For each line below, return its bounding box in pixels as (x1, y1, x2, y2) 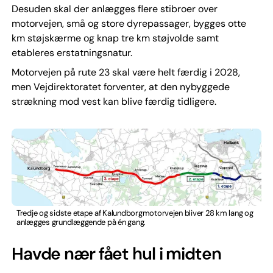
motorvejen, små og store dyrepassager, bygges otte (11, 17, 246, 30)
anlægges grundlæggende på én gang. (16, 217, 146, 228)
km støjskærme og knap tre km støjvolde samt (11, 32, 219, 45)
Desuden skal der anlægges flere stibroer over (11, 2, 218, 16)
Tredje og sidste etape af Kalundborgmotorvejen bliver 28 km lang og (16, 208, 253, 219)
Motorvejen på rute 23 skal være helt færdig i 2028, (11, 66, 240, 79)
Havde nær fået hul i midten (11, 243, 221, 266)
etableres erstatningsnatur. (11, 46, 132, 60)
